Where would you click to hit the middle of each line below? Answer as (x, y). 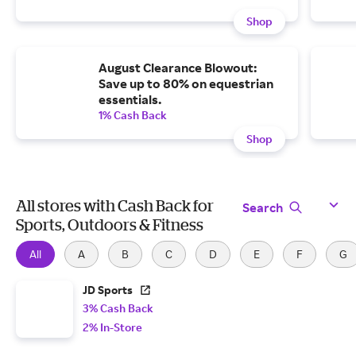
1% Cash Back (133, 115)
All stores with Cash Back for (115, 206)
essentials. (130, 100)
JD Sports (108, 290)
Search (263, 208)
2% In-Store (112, 327)
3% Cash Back (118, 308)
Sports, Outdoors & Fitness (110, 225)
